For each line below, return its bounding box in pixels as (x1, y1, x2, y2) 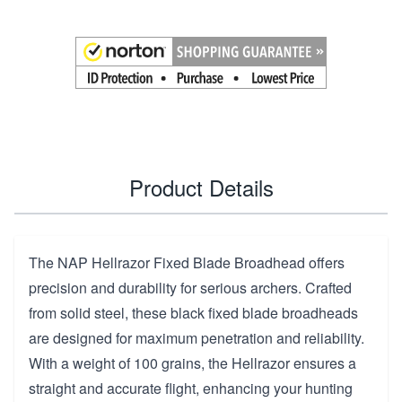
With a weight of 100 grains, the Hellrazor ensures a (29, 352, 356, 373)
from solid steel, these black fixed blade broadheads (29, 301, 358, 323)
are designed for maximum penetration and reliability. (29, 327, 364, 348)
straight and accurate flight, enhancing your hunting (29, 377, 353, 398)
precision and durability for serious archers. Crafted (29, 276, 352, 298)
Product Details (128, 170, 274, 203)
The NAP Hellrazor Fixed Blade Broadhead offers (29, 251, 345, 273)
